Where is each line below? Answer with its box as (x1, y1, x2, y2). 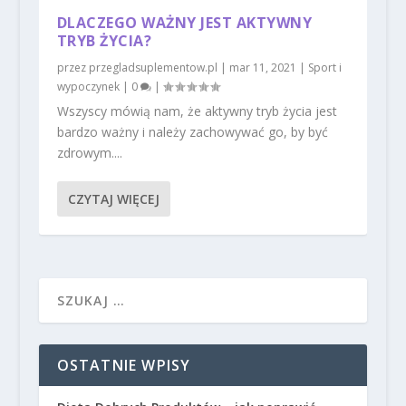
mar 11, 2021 (228, 59, 296, 75)
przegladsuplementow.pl (88, 59, 217, 75)
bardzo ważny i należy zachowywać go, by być (56, 122, 328, 140)
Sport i (307, 59, 342, 75)
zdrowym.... (56, 143, 122, 161)
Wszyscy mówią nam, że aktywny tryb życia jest (56, 101, 337, 120)
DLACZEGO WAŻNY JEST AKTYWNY (56, 12, 313, 33)
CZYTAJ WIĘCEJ (67, 189, 159, 208)
